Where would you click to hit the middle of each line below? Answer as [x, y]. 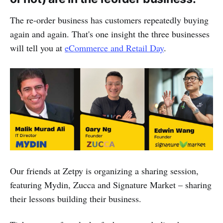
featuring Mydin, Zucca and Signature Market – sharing [111, 185]
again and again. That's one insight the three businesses [110, 34]
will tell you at [37, 48]
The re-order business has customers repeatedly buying [109, 20]
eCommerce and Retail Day [114, 48]
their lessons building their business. [76, 199]
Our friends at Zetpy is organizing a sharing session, [104, 171]
